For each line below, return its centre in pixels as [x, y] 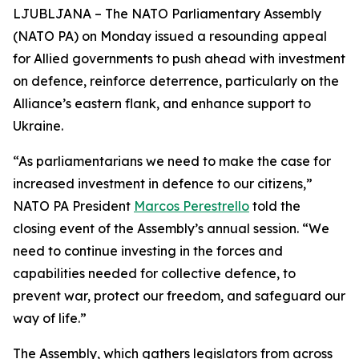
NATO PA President [73, 206]
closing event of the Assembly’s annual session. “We [171, 228]
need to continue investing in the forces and [148, 251]
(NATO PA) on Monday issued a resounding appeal [170, 36]
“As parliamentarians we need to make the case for [172, 161]
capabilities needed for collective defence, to [154, 273]
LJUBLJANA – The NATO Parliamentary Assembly [167, 14]
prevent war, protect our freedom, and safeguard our [179, 296]
